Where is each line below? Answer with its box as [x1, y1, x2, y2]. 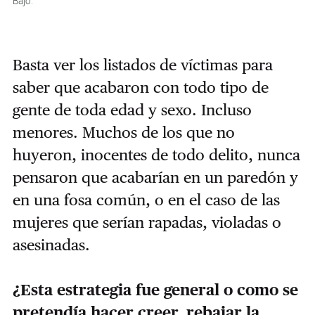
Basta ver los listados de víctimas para [12, 55, 273, 74]
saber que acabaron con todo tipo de [12, 77, 269, 96]
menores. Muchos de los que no [12, 122, 235, 141]
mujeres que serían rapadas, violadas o [12, 212, 281, 231]
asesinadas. [12, 235, 94, 254]
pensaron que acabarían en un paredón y [12, 167, 298, 186]
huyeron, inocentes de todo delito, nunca [12, 145, 300, 164]
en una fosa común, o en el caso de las [12, 190, 280, 209]
